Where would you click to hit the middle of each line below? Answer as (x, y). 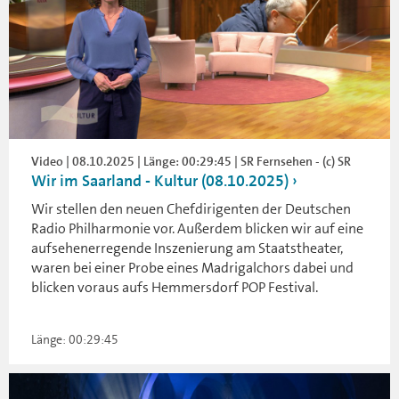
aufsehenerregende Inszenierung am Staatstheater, (187, 248)
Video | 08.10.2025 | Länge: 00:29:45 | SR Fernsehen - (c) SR (191, 161)
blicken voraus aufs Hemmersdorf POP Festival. (175, 287)
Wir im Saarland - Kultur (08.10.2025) (160, 181)
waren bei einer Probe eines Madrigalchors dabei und (192, 268)
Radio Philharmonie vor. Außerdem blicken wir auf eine (197, 228)
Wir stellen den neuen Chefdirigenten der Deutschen (191, 209)
